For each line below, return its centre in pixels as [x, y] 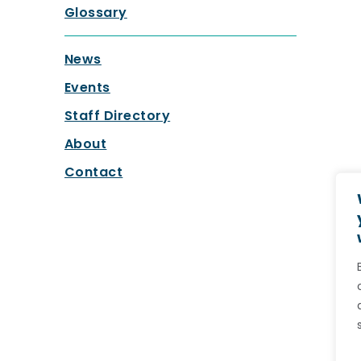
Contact [93, 172]
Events [87, 88]
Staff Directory [117, 116]
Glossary [95, 13]
